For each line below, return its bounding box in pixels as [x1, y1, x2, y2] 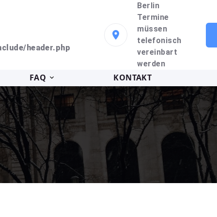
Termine [137, 13, 169, 22]
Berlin [137, 1, 160, 10]
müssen [137, 24, 168, 33]
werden [137, 59, 166, 68]
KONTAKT [113, 72, 152, 83]
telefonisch [137, 36, 182, 45]
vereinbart [137, 47, 178, 57]
